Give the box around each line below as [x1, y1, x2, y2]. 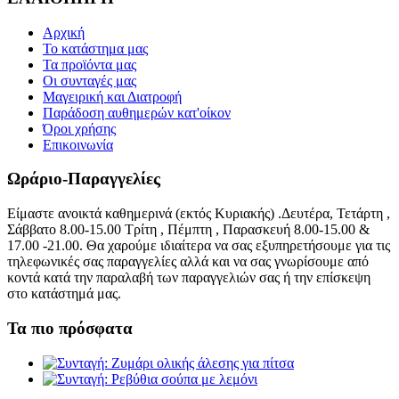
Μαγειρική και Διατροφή [43, 88, 182, 104]
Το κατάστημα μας [43, 40, 148, 56]
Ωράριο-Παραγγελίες [7, 169, 160, 189]
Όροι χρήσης [43, 120, 116, 136]
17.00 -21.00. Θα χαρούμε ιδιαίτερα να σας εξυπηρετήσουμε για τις [7, 238, 390, 254]
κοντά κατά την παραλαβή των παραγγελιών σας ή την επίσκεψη [7, 270, 370, 286]
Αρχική [43, 24, 85, 40]
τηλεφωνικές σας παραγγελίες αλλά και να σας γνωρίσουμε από [7, 254, 369, 270]
